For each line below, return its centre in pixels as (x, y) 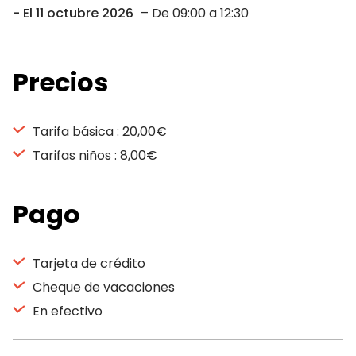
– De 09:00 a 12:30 (193, 13)
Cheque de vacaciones (102, 287)
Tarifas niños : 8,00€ (93, 155)
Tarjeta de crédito (87, 263)
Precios (60, 82)
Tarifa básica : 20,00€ (98, 132)
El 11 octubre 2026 (78, 13)
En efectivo (66, 311)
